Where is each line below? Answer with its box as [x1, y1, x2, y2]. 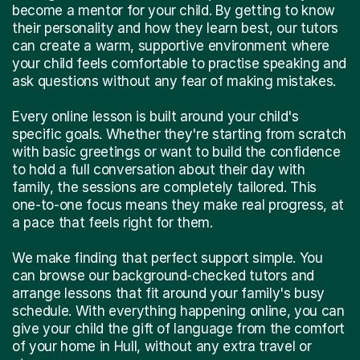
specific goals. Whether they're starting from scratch [12, 125, 346, 142]
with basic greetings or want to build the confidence [12, 143, 341, 160]
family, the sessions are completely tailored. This [12, 178, 317, 195]
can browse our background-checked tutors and [12, 267, 315, 284]
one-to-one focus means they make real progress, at [12, 196, 344, 213]
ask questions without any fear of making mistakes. [12, 72, 336, 89]
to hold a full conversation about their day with [12, 161, 305, 178]
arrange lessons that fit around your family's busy [12, 284, 325, 301]
